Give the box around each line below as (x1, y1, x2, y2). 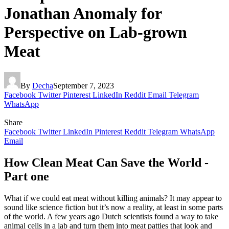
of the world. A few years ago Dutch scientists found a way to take (4, 212, 218, 221)
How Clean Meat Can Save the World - (4, 155, 209, 169)
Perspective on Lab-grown (4, 23, 187, 42)
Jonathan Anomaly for (4, 4, 162, 23)
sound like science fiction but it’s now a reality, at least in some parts (4, 202, 223, 212)
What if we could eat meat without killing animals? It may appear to (4, 193, 222, 202)
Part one (4, 169, 49, 183)
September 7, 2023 (53, 81, 114, 90)
